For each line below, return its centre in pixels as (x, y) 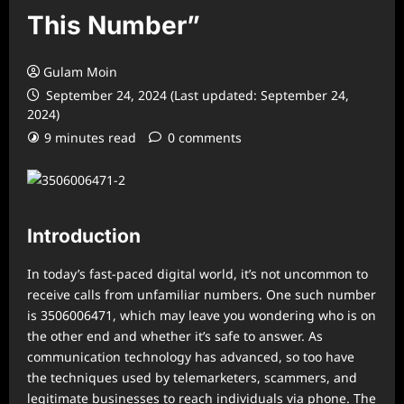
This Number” (114, 25)
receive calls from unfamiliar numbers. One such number (202, 294)
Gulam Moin (80, 72)
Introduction (84, 236)
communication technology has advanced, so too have (191, 357)
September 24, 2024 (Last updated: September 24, (196, 95)
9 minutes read (90, 138)
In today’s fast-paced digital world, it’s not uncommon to (197, 274)
